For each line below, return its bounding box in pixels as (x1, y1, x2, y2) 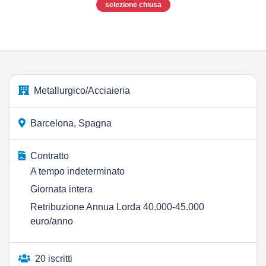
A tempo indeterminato (30, 166, 125, 176)
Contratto (30, 151, 69, 161)
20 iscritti (35, 254, 72, 264)
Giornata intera (30, 184, 93, 194)
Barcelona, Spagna (30, 118, 112, 128)
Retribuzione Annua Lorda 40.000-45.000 (30, 202, 204, 212)
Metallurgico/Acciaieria (34, 85, 130, 96)
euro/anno (30, 216, 73, 226)
